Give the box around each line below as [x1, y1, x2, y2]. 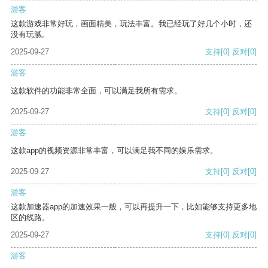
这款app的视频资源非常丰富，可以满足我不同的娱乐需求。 [11, 146, 218, 156]
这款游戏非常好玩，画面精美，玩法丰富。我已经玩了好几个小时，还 [11, 19, 252, 29]
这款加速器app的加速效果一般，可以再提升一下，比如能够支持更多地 [11, 202, 257, 212]
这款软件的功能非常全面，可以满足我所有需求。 [11, 86, 182, 96]
